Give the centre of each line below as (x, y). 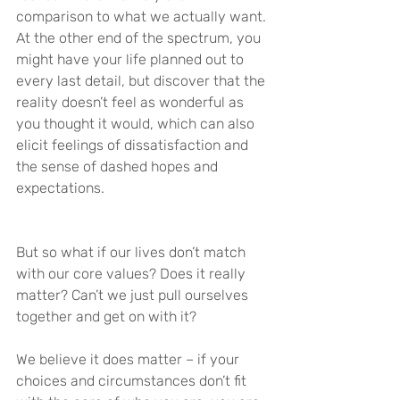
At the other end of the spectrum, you (140, 38)
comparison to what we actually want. (143, 17)
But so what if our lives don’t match (133, 253)
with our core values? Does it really (133, 274)
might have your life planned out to (132, 60)
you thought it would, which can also (137, 124)
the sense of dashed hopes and (119, 167)
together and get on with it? (106, 317)
